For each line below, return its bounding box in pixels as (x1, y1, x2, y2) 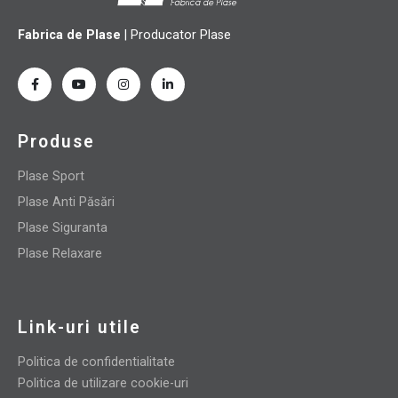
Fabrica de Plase (18, 28, 121, 44)
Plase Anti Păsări (18, 195, 115, 211)
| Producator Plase (121, 28, 231, 44)
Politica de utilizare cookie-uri (18, 376, 188, 392)
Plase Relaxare (18, 246, 102, 262)
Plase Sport (18, 169, 84, 185)
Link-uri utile (18, 317, 141, 338)
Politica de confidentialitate (18, 354, 175, 370)
